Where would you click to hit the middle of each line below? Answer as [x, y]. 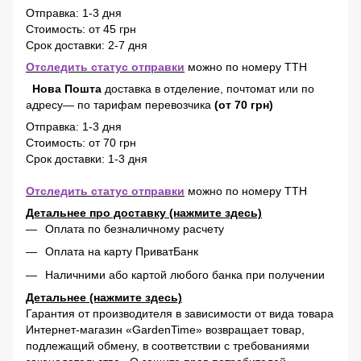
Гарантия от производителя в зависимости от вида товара [180, 314]
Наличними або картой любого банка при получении [185, 274]
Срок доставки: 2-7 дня [87, 45]
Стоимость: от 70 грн [81, 143]
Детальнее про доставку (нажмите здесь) [144, 213]
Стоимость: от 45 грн [81, 29]
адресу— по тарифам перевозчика [118, 105]
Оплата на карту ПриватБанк [123, 252]
